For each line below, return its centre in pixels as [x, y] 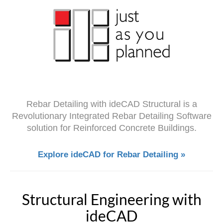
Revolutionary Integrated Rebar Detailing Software [111, 116]
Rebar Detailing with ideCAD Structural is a [111, 104]
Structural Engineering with [111, 199]
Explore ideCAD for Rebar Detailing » [111, 155]
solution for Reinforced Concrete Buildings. [111, 128]
